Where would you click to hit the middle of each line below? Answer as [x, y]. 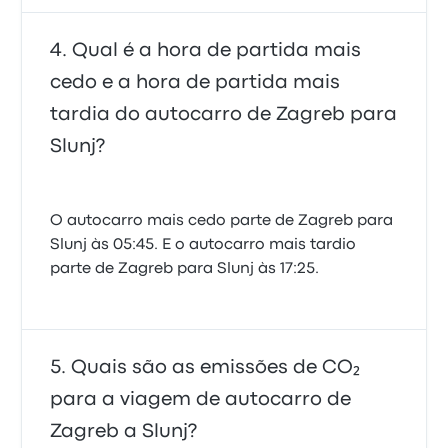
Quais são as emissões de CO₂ [216, 367]
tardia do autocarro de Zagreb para [224, 114]
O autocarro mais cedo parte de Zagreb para [222, 221]
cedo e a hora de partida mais [195, 82]
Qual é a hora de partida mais [217, 50]
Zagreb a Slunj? [124, 431]
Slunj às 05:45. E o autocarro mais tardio [203, 245]
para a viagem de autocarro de [201, 399]
